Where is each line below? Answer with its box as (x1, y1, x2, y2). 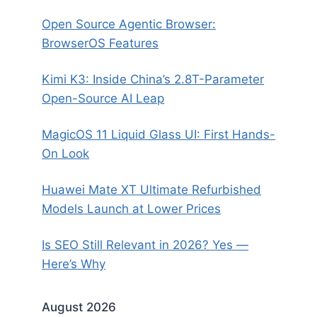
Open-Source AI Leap (42, 91, 165, 105)
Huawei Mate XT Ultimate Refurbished (42, 182, 262, 197)
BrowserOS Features (42, 35, 159, 50)
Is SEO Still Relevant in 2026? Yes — (42, 237, 249, 252)
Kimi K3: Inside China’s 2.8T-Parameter (42, 71, 265, 86)
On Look (42, 146, 90, 161)
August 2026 (42, 299, 117, 314)
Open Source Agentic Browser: (42, 16, 217, 31)
